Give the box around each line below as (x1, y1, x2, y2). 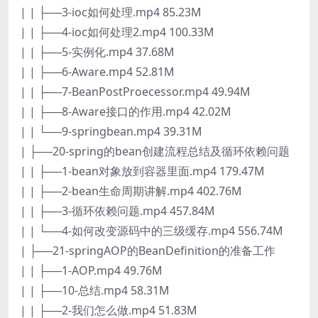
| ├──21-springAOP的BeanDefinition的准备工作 (20, 242, 275, 258)
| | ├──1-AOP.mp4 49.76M (20, 262, 163, 278)
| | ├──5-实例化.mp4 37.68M (20, 43, 175, 60)
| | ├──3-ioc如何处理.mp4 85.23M (20, 4, 202, 20)
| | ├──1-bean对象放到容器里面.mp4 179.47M (20, 163, 265, 179)
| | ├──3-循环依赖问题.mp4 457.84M (20, 202, 215, 219)
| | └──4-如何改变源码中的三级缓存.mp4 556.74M (20, 222, 283, 238)
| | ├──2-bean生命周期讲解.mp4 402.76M (20, 182, 242, 199)
